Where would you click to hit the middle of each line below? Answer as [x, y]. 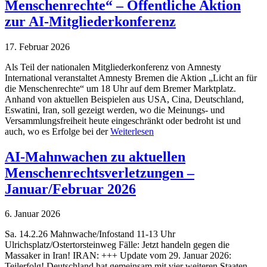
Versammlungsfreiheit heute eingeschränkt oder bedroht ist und [123, 120]
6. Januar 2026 [32, 214]
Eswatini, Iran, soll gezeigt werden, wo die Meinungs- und [115, 110]
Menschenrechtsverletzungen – [100, 173]
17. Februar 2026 [37, 46]
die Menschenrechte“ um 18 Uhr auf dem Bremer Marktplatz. [120, 88]
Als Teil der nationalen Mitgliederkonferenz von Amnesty [113, 67]
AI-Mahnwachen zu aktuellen [95, 156]
